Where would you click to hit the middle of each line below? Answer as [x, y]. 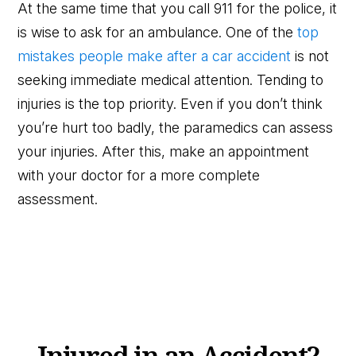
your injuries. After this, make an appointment [164, 151]
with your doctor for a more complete [139, 175]
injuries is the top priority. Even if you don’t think [170, 103]
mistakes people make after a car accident [155, 56]
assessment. [58, 199]
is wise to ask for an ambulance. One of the [158, 32]
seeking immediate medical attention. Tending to [171, 79]
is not [310, 56]
